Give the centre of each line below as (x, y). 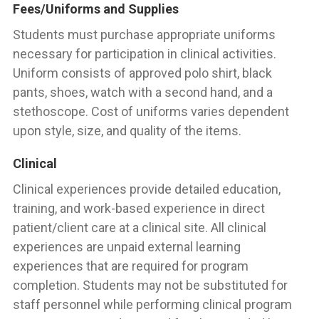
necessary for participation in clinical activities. (145, 54)
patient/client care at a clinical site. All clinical (140, 228)
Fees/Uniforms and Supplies (96, 9)
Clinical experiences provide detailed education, (147, 189)
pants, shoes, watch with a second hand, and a (143, 92)
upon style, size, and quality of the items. (127, 131)
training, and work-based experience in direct (139, 208)
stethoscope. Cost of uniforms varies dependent (151, 111)
